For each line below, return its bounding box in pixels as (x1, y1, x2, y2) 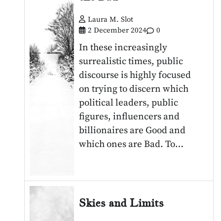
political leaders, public (79, 97, 179, 109)
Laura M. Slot (88, 15, 134, 25)
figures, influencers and (79, 111, 180, 123)
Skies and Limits (79, 195, 164, 210)
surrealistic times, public (79, 56, 184, 68)
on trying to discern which (79, 83, 189, 95)
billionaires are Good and (79, 125, 186, 137)
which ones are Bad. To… (79, 139, 184, 150)
